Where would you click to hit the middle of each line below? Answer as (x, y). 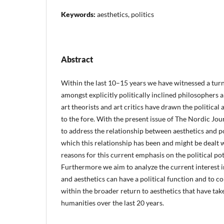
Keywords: (79, 14)
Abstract (77, 59)
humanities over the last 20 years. (112, 202)
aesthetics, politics (125, 14)
